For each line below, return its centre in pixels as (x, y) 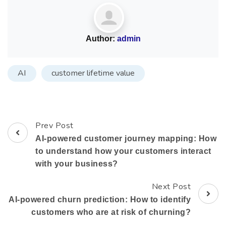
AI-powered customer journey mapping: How (126, 139)
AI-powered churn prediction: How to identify (100, 200)
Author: (101, 39)
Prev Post (54, 126)
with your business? (77, 164)
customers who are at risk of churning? (111, 212)
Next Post (171, 187)
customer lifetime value (93, 73)
